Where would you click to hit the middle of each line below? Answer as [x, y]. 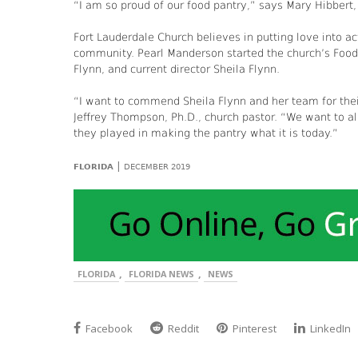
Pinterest [253, 329]
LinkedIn [329, 329]
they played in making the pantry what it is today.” [206, 133]
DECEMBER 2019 [157, 167]
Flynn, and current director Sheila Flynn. [177, 70]
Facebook [108, 329]
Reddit [182, 329]
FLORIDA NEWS [161, 274]
